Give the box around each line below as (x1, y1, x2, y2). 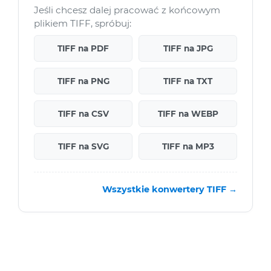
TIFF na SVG (57, 142, 109, 152)
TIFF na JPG (163, 44, 213, 54)
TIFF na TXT (163, 76, 212, 87)
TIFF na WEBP (157, 109, 218, 119)
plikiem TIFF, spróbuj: (34, 18, 131, 30)
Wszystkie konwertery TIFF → (102, 184, 237, 195)
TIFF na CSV (57, 109, 109, 119)
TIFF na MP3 (162, 142, 214, 152)
